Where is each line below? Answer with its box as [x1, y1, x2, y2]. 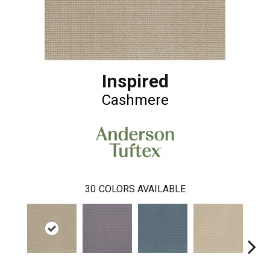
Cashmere [101, 92, 169, 109]
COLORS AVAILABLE [98, 183, 186, 195]
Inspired [101, 71, 169, 92]
